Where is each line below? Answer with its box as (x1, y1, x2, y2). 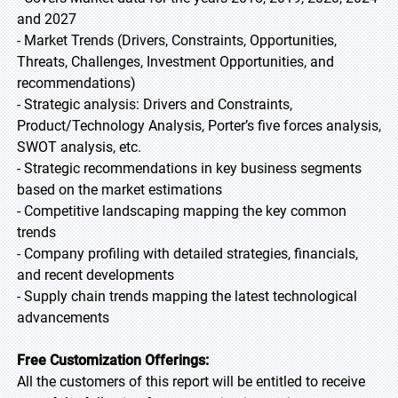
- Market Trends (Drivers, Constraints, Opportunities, (17, 32, 337, 49)
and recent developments (17, 267, 174, 283)
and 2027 (17, 11, 76, 28)
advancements (17, 309, 109, 326)
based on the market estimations (17, 181, 222, 198)
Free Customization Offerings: (17, 352, 209, 369)
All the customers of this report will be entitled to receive (17, 373, 365, 390)
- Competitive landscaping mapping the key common (17, 203, 346, 219)
